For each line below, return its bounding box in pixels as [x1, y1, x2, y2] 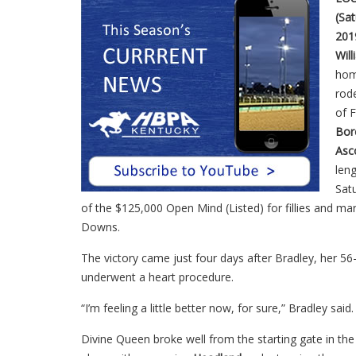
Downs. [81, 219, 120, 234]
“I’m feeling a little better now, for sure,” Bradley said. [81, 300, 354, 315]
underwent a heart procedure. [81, 269, 234, 284]
